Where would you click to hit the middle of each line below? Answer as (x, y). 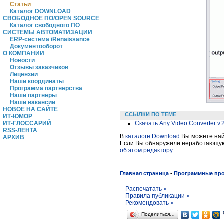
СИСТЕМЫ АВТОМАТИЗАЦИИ (48, 32)
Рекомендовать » (150, 203)
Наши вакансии (33, 102)
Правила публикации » (158, 196)
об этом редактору (146, 150)
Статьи (20, 4)
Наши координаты (37, 81)
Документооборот (36, 46)
